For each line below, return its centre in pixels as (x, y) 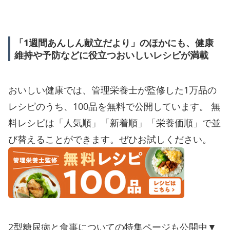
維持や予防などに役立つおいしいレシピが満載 (111, 55)
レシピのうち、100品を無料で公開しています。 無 (114, 106)
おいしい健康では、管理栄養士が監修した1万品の (112, 90)
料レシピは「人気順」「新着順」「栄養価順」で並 (114, 122)
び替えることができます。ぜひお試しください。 (110, 139)
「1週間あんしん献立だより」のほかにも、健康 (114, 42)
